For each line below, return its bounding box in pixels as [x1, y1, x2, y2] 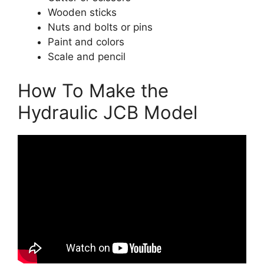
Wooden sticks [48, 6, 117, 19]
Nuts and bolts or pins [48, 21, 153, 34]
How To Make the [18, 79, 169, 101]
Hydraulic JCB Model [18, 101, 197, 123]
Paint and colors [48, 36, 124, 48]
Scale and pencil [48, 51, 126, 63]
